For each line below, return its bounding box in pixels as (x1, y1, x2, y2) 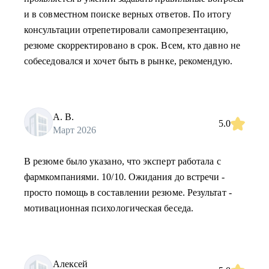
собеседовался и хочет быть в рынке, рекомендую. (24, 56, 232, 66)
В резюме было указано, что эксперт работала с (24, 156, 221, 166)
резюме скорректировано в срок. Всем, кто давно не (24, 40, 240, 50)
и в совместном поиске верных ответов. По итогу (24, 9, 231, 19)
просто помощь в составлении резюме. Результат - (24, 187, 232, 198)
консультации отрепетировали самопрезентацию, (24, 25, 229, 35)
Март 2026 (53, 124, 96, 135)
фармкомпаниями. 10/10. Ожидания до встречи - (24, 172, 225, 182)
